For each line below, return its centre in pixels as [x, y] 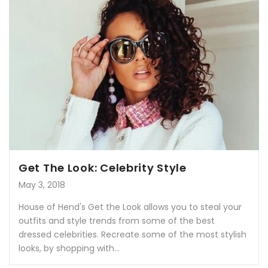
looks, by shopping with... [69, 249]
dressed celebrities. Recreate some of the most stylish [133, 235]
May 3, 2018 [42, 185]
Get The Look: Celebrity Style [103, 168]
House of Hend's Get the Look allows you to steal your [130, 207]
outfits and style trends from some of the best [117, 221]
